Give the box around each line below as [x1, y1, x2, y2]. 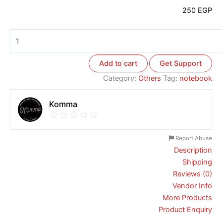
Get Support [160, 58, 202, 68]
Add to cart [99, 58, 137, 68]
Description [174, 145, 212, 155]
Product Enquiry [159, 205, 212, 214]
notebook [179, 73, 212, 83]
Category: [103, 73, 138, 83]
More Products [163, 193, 212, 202]
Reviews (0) [173, 169, 212, 178]
